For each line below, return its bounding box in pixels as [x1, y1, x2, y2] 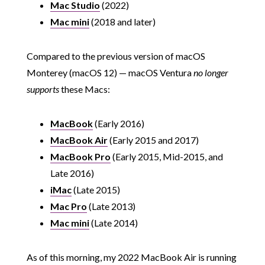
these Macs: [59, 83, 112, 95]
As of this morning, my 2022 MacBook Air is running [26, 251, 237, 263]
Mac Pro [50, 201, 87, 212]
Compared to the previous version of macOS [26, 50, 205, 62]
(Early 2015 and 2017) [107, 134, 199, 146]
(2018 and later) [89, 16, 156, 27]
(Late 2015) [71, 184, 120, 195]
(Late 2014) [89, 217, 138, 228]
